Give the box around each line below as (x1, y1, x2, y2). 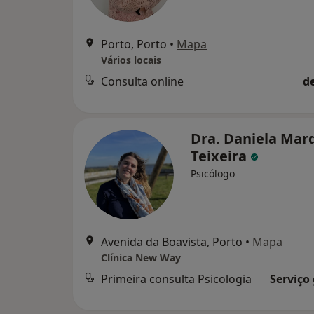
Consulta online (101, 74, 184, 90)
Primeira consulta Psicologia (101, 271, 252, 287)
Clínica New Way (101, 251, 181, 265)
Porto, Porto (101, 36, 167, 53)
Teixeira (191, 146, 250, 166)
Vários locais (101, 53, 161, 67)
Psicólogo (191, 167, 235, 181)
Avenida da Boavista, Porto (101, 234, 243, 250)
